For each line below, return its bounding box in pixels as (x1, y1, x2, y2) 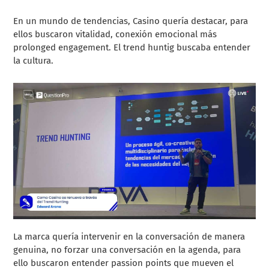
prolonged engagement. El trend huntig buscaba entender (13, 41, 251, 53)
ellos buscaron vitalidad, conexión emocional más (13, 28, 217, 40)
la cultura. (13, 55, 54, 66)
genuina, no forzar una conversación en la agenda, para (13, 244, 241, 256)
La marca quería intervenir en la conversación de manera (13, 231, 246, 243)
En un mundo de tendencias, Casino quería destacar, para (13, 15, 249, 26)
